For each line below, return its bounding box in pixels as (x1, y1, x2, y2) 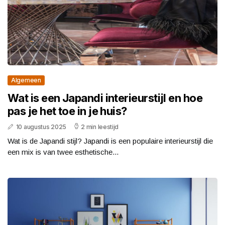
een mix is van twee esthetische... (8, 147, 119, 156)
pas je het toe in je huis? (8, 104, 127, 118)
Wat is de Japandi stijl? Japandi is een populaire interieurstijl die (8, 136, 213, 145)
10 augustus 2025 (16, 123, 66, 131)
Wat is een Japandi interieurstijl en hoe (8, 91, 203, 104)
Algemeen (11, 76, 41, 84)
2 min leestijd (81, 123, 119, 131)
